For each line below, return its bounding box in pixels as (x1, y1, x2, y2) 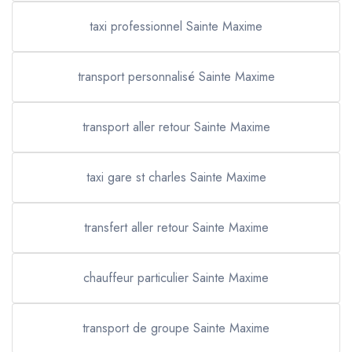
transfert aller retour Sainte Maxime (83, 218, 269, 236)
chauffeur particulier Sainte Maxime (83, 269, 269, 287)
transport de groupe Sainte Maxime (82, 319, 269, 337)
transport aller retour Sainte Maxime (82, 118, 270, 136)
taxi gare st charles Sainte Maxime (86, 168, 266, 186)
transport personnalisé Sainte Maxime (77, 68, 275, 86)
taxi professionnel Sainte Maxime (90, 17, 262, 35)
